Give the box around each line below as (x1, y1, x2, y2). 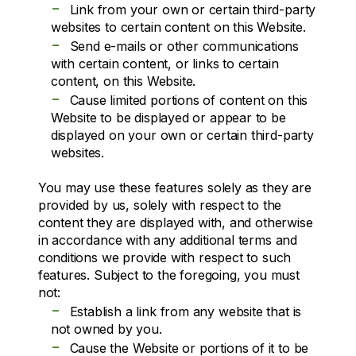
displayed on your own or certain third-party (50, 126, 314, 143)
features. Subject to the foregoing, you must (37, 266, 300, 283)
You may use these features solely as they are (37, 179, 311, 195)
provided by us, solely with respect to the (37, 196, 282, 213)
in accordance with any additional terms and (37, 231, 298, 248)
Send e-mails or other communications (69, 37, 300, 54)
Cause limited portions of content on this (69, 91, 308, 108)
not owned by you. (50, 320, 162, 337)
